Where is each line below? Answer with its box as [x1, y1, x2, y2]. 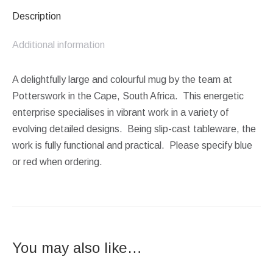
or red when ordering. [12, 156, 102, 167]
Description [12, 10, 61, 21]
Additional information [12, 39, 105, 50]
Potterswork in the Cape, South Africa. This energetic [12, 90, 244, 101]
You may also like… [12, 239, 142, 256]
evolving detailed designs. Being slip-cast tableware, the [12, 123, 256, 134]
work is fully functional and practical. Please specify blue [12, 140, 252, 151]
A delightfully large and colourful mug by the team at [12, 74, 232, 85]
